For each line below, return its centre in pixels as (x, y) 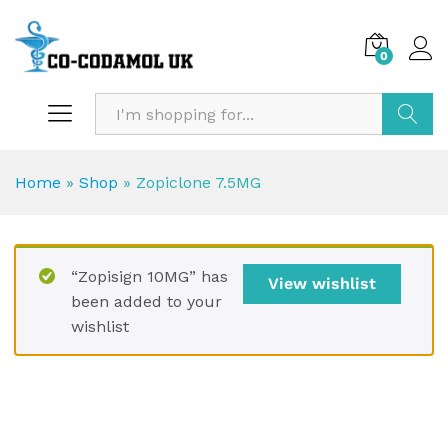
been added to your (146, 302)
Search (409, 156)
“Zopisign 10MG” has (149, 277)
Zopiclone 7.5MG (198, 183)
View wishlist (322, 284)
